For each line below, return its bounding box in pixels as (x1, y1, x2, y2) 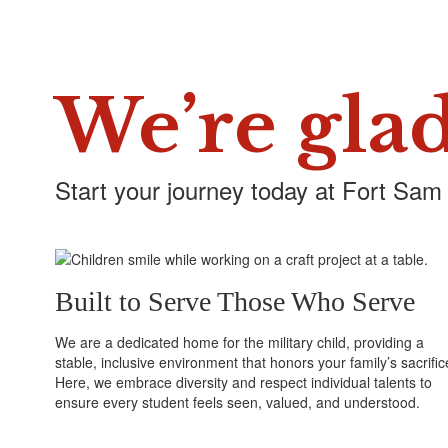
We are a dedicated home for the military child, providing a (55, 332, 424, 353)
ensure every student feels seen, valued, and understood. (55, 392, 420, 413)
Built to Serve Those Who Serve (55, 286, 415, 318)
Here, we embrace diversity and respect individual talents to (55, 372, 432, 393)
